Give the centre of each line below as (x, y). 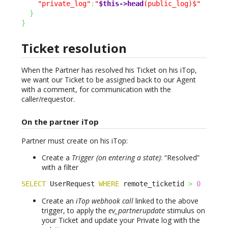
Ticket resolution (74, 48)
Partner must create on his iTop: (75, 140)
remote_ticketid (154, 183)
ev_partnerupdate (137, 210)
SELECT (34, 183)
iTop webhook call (105, 201)
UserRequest (72, 183)
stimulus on (185, 210)
